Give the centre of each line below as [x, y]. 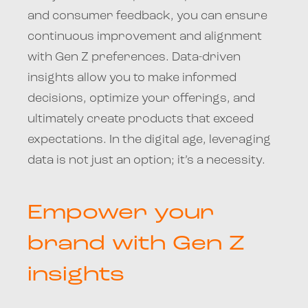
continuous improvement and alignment [145, 36]
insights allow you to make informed [132, 78]
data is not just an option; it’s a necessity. [146, 160]
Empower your [121, 213]
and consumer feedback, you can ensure [147, 16]
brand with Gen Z [136, 244]
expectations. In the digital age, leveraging [149, 140]
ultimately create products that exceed [141, 119]
